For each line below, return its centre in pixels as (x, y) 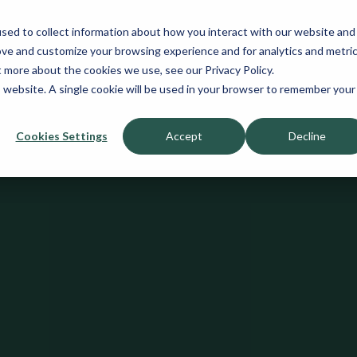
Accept (184, 136)
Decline (307, 136)
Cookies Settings (61, 136)
